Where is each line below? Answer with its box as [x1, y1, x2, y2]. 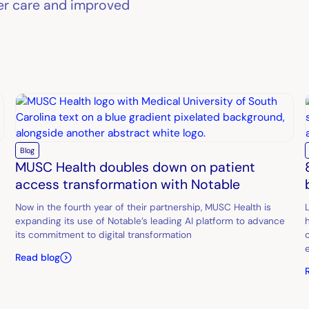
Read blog [14, 251, 60, 263]
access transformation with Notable [14, 176, 240, 194]
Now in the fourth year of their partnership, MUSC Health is [14, 200, 271, 213]
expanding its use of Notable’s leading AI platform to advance [14, 214, 285, 227]
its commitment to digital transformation [14, 228, 192, 241]
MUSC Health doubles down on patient [14, 159, 255, 177]
